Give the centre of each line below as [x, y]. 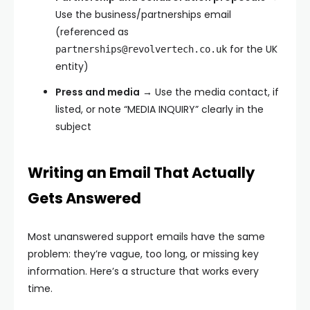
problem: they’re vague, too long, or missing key [143, 254]
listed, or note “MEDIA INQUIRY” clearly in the [159, 109]
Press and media [98, 92]
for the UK [252, 49]
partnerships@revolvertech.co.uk [141, 49]
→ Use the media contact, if [209, 92]
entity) [72, 66]
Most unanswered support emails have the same [146, 237]
